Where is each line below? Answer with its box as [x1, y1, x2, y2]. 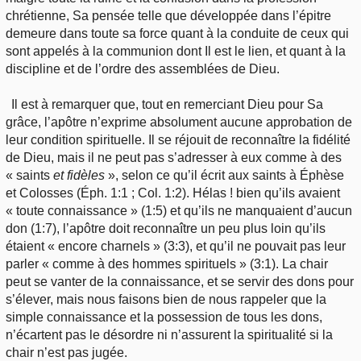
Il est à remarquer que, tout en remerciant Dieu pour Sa [11, 98, 324, 112]
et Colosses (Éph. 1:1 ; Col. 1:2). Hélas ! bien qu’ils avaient [6, 186, 340, 201]
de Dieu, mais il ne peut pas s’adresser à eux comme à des [6, 151, 342, 165]
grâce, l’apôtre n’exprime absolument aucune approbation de [6, 115, 352, 130]
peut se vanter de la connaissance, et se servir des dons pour [6, 275, 354, 289]
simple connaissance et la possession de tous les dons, [6, 310, 322, 325]
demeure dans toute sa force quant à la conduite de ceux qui [6, 27, 349, 41]
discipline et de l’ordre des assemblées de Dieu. [6, 62, 280, 77]
